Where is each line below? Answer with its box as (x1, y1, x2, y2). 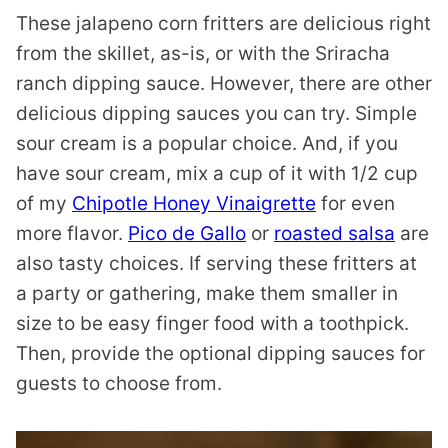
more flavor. (16, 222, 128, 246)
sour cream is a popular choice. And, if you (16, 132, 398, 156)
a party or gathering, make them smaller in (16, 282, 398, 306)
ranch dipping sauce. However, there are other (16, 72, 432, 96)
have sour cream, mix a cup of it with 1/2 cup (16, 162, 418, 186)
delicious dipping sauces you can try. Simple (16, 102, 417, 126)
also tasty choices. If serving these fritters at (16, 252, 417, 276)
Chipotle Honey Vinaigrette (72, 192, 316, 216)
